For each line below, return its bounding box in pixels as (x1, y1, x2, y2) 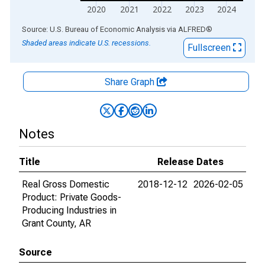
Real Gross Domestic (22, 179, 109, 190)
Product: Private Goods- (22, 192, 121, 203)
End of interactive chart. (10, 23, 107, 34)
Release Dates (157, 156, 224, 167)
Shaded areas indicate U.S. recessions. (22, 38, 151, 47)
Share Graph (105, 76, 157, 88)
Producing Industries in (22, 205, 117, 216)
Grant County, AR (22, 218, 91, 229)
